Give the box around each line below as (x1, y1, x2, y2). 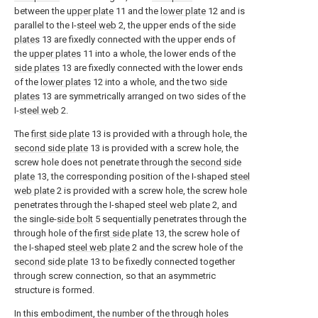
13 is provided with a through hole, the (89, 128, 247, 139)
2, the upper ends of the (116, 20, 218, 31)
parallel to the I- (14, 20, 77, 31)
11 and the (114, 6, 160, 16)
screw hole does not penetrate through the (14, 157, 190, 168)
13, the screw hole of (153, 228, 240, 238)
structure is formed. (14, 285, 94, 295)
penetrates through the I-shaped (14, 199, 148, 210)
